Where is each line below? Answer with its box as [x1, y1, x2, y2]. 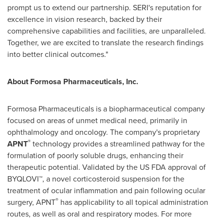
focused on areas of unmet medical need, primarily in [7, 115, 187, 126]
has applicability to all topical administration [58, 197, 208, 208]
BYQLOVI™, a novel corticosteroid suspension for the [7, 173, 184, 184]
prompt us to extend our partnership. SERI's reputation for [7, 2, 201, 13]
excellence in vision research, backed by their [7, 14, 162, 25]
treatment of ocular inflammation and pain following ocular [7, 185, 205, 196]
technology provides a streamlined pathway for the [31, 138, 205, 149]
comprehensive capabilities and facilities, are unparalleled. [7, 25, 206, 36]
